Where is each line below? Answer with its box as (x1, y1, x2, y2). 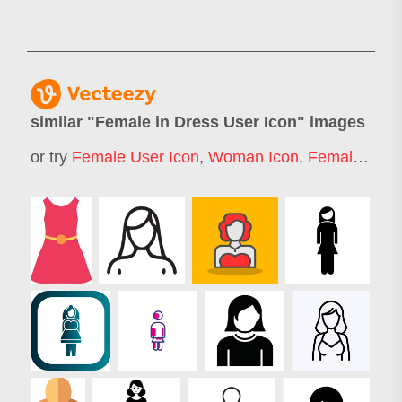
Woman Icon (208, 148, 299, 167)
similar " (31, 113, 95, 132)
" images (297, 113, 365, 132)
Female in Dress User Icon (95, 113, 297, 132)
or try (31, 148, 72, 167)
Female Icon (308, 148, 353, 167)
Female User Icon (72, 148, 199, 167)
